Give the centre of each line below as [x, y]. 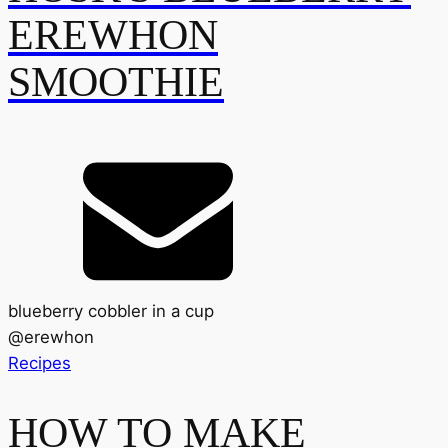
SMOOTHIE [116, 82]
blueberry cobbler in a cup [111, 310]
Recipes [39, 362]
